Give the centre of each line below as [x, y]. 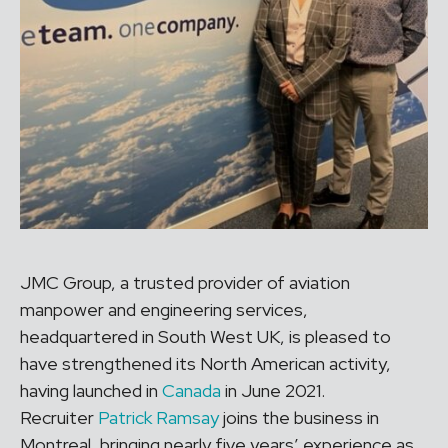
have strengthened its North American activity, [205, 363]
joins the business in [299, 417]
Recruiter [59, 417]
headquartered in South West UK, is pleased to [205, 336]
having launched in [91, 390]
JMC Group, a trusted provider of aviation [185, 282]
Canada [191, 390]
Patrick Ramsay [158, 417]
